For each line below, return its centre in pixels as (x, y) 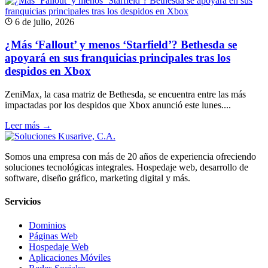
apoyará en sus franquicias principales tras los (118, 58)
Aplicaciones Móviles (70, 257)
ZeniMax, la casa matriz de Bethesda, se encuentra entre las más (125, 95)
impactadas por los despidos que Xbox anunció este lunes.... (118, 105)
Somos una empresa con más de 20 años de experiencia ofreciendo (130, 157)
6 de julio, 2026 (43, 22)
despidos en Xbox (48, 71)
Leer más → (28, 126)
